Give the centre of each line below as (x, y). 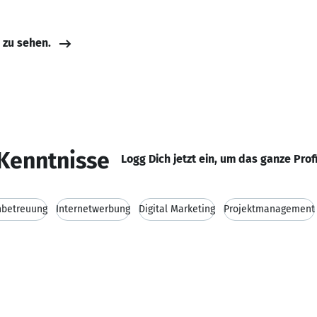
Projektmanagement (269, 209)
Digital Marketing (177, 209)
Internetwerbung (93, 209)
